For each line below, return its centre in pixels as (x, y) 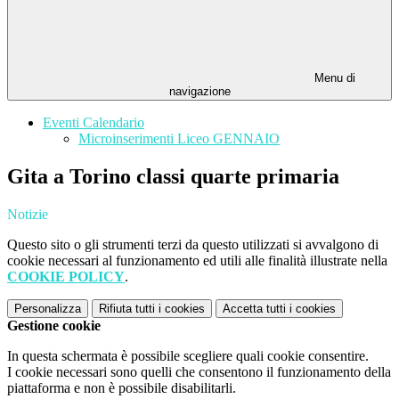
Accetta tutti (254, 309)
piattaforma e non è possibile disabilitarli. (122, 388)
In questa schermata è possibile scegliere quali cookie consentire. (188, 356)
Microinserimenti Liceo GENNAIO (179, 139)
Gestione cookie (54, 326)
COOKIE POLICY (66, 277)
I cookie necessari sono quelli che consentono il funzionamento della (199, 372)
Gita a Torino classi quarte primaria (173, 177)
